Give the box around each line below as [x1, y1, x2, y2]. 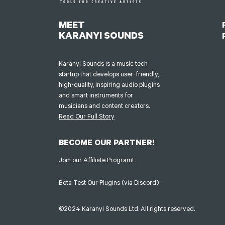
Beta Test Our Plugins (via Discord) [59, 178, 159, 186]
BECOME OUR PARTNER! [59, 136, 154, 147]
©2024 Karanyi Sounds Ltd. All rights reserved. [59, 204, 195, 213]
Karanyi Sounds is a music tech [59, 59, 148, 68]
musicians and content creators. [59, 101, 150, 110]
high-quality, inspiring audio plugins [59, 80, 160, 89]
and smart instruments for [59, 91, 133, 99]
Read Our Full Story [59, 112, 115, 121]
